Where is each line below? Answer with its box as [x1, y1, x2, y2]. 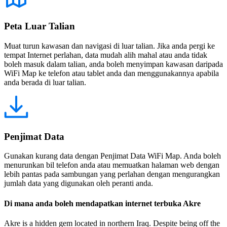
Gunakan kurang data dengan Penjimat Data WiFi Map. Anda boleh [4, 152, 221, 161]
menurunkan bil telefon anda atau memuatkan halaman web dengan [4, 161, 219, 170]
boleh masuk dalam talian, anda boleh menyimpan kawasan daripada [4, 60, 223, 68]
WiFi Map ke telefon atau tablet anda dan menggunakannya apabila [4, 69, 219, 78]
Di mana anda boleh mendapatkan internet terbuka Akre [4, 199, 201, 208]
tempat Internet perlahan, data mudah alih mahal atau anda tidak [4, 51, 207, 59]
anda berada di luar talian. [4, 78, 86, 87]
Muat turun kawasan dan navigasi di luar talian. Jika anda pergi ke [4, 42, 215, 50]
